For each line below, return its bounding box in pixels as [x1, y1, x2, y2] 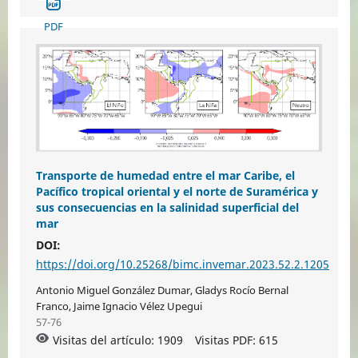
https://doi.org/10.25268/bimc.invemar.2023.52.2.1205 [35, 256, 329, 272]
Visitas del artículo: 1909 [52, 332, 183, 348]
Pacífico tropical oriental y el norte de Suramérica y [35, 183, 318, 199]
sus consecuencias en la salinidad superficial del [35, 199, 299, 215]
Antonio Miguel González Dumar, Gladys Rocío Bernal [35, 282, 288, 297]
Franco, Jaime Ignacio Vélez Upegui [35, 298, 202, 313]
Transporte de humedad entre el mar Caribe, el [35, 167, 295, 183]
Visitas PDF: [194, 332, 259, 348]
